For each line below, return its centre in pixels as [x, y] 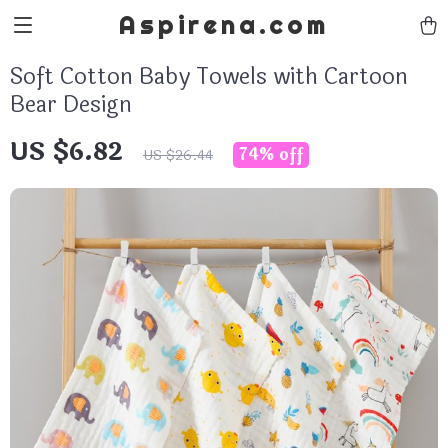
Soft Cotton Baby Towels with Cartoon [209, 77]
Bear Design [71, 105]
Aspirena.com [224, 25]
